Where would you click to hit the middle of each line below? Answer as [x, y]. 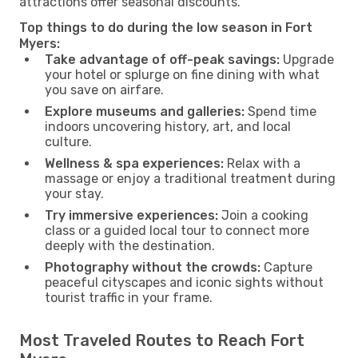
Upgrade [307, 59]
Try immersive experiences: [131, 215]
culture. [68, 141]
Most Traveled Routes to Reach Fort [162, 340]
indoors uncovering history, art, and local [168, 126]
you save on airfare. [104, 89]
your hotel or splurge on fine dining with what [182, 74]
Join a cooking [263, 215]
